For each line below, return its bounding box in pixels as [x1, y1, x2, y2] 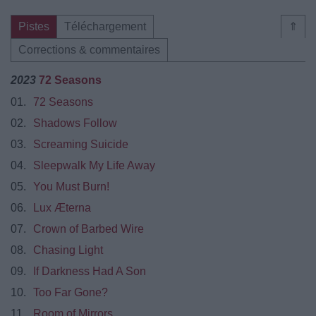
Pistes [18, 20, 49, 32]
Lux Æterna [33, 201, 91, 214]
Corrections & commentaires [18, 43, 160, 56]
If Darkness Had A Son [33, 265, 146, 277]
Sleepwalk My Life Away [33, 159, 155, 171]
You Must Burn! [33, 180, 109, 193]
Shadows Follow [33, 116, 117, 129]
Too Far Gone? [33, 286, 108, 298]
